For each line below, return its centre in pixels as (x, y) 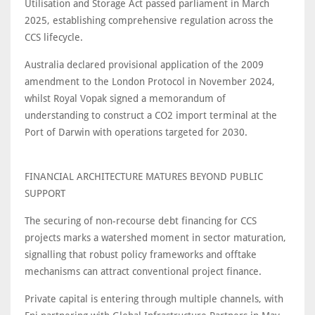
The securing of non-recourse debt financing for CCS (141, 221)
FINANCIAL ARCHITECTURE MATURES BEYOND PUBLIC (144, 176)
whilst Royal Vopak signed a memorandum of (125, 98)
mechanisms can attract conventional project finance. (143, 271)
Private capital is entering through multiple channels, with (154, 299)
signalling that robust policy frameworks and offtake (141, 255)
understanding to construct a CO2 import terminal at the (151, 115)
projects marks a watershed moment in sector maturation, (155, 238)
